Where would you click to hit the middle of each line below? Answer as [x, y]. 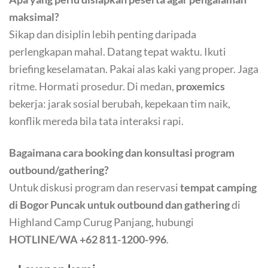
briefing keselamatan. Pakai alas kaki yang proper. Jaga [134, 68]
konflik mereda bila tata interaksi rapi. [96, 121]
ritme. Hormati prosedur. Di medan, [92, 86]
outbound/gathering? [59, 170]
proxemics [200, 86]
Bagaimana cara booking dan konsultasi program [122, 152]
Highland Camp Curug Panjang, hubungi [101, 222]
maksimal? [34, 16]
